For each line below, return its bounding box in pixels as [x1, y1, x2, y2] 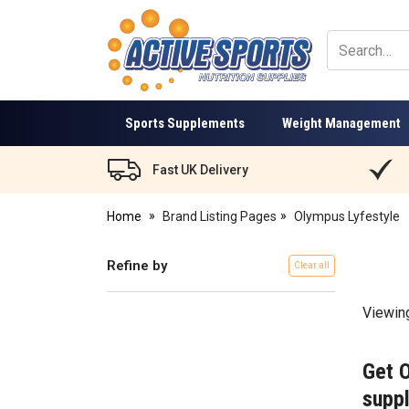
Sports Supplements [125, 114, 246, 131]
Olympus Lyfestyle [294, 209, 401, 224]
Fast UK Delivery [152, 162, 248, 177]
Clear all [294, 260, 330, 270]
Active [106, 50, 142, 66]
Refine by [107, 257, 167, 274]
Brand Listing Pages [162, 209, 277, 224]
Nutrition [106, 89, 155, 104]
